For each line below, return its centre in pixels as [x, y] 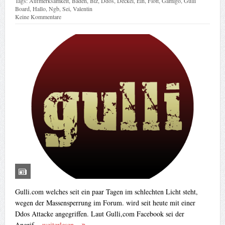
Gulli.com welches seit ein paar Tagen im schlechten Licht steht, [106, 191]
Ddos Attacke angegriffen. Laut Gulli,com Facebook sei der [99, 213]
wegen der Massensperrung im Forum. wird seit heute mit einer [105, 202]
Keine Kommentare [38, 16]
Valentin [82, 8]
